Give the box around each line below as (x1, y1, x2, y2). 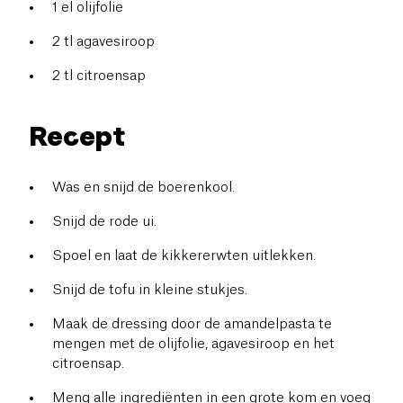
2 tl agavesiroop (52, 34, 155, 49)
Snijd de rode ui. (52, 214, 157, 228)
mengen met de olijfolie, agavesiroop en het (52, 336, 335, 351)
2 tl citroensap (52, 68, 146, 83)
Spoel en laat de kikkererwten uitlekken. (52, 248, 316, 263)
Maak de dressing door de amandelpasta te (52, 317, 332, 331)
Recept (29, 119, 125, 152)
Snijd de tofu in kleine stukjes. (52, 282, 247, 297)
